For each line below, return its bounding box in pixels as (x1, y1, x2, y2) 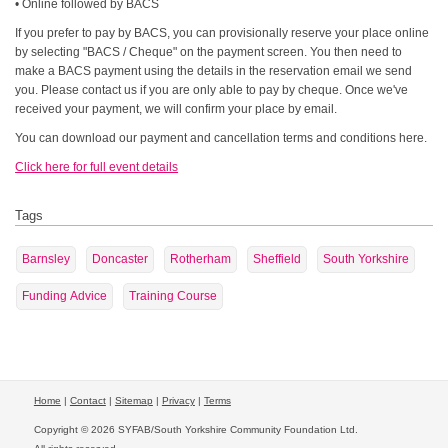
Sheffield (252, 252, 301, 266)
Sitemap (114, 395, 153, 406)
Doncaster (91, 252, 148, 266)
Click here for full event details (15, 160, 179, 174)
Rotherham (169, 252, 231, 266)
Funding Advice (21, 289, 107, 303)
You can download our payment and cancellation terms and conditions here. (15, 131, 428, 145)
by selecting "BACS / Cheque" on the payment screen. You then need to (15, 45, 403, 59)
